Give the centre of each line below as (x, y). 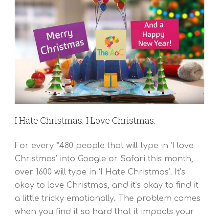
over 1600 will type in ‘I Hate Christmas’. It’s (100, 172)
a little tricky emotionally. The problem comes (108, 199)
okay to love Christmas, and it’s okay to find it (107, 186)
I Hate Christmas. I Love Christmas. (85, 120)
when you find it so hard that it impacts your (104, 212)
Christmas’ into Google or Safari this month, (104, 159)
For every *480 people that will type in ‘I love (104, 146)
